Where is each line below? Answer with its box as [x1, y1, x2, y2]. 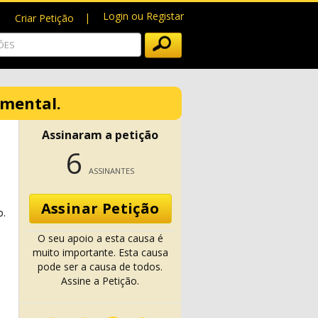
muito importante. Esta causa [32, 246, 168, 259]
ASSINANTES [89, 165, 134, 176]
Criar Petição [15, 11, 74, 25]
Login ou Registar [103, 9, 184, 23]
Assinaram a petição [42, 127, 158, 143]
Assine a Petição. [61, 274, 139, 287]
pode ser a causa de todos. [38, 260, 163, 273]
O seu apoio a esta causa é [37, 231, 163, 245]
